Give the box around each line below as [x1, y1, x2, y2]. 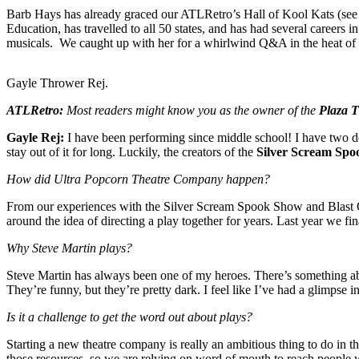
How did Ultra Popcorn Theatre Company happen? [6, 172, 270, 187]
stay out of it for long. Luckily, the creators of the [6, 145, 256, 159]
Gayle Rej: [6, 131, 64, 145]
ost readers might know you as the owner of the [77, 103, 319, 118]
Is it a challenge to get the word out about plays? [6, 310, 252, 325]
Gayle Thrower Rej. [6, 76, 108, 91]
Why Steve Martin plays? [6, 241, 132, 256]
